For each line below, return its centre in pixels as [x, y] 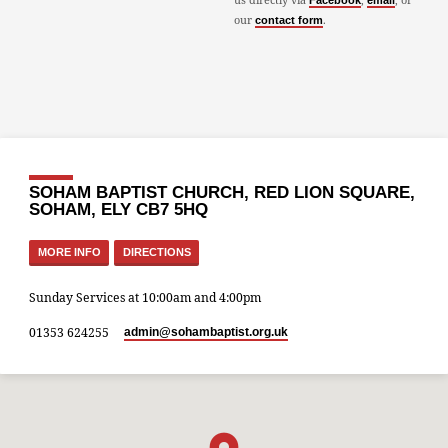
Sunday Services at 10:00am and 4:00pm [145, 297]
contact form [288, 20]
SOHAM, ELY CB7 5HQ [119, 210]
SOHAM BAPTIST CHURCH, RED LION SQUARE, [222, 193]
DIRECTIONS [156, 251]
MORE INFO [69, 251]
